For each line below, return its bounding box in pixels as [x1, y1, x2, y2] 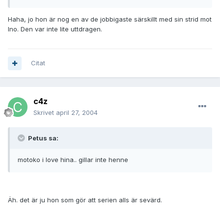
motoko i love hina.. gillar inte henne [18, 156, 128, 164]
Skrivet [33, 109, 56, 117]
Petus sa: [27, 134, 58, 142]
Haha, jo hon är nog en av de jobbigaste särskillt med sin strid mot [8, 15, 212, 24]
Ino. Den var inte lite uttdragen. [8, 25, 102, 33]
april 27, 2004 [56, 109, 98, 117]
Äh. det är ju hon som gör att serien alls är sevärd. [8, 196, 162, 204]
